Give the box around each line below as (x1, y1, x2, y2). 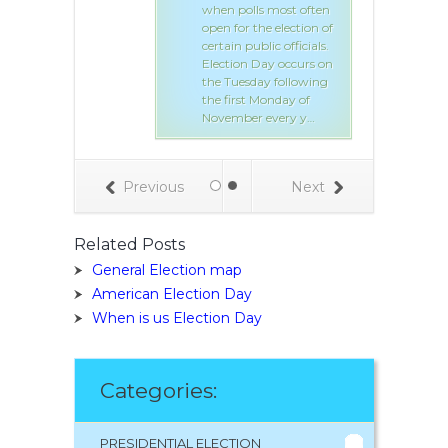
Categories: (100, 377, 217, 403)
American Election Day (92, 284, 252, 303)
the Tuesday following (202, 73, 328, 89)
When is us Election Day (92, 308, 262, 327)
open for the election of (202, 19, 333, 35)
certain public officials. (202, 37, 329, 53)
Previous (123, 177, 184, 196)
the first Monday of (202, 91, 310, 107)
